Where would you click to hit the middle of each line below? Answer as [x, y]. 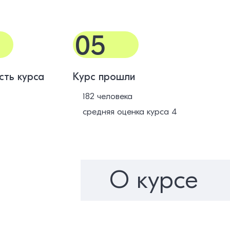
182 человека [107, 96]
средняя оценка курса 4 [130, 111]
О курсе [154, 180]
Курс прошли [104, 77]
